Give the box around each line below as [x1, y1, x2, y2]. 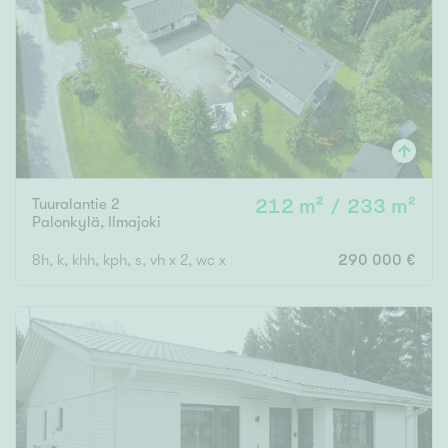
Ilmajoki [108, 212, 161, 231]
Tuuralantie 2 [32, 194, 120, 213]
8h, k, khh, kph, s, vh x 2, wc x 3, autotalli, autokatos [32, 250, 372, 269]
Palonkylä [32, 212, 100, 231]
